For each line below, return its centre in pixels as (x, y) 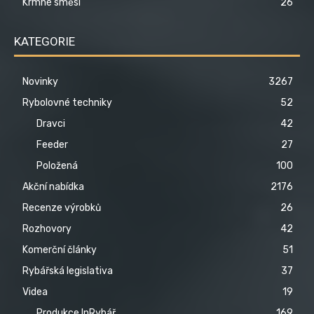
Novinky (40, 82)
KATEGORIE (45, 42)
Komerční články (60, 250)
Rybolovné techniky (67, 103)
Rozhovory (47, 229)
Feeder (52, 145)
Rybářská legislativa (68, 271)
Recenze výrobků (62, 208)
